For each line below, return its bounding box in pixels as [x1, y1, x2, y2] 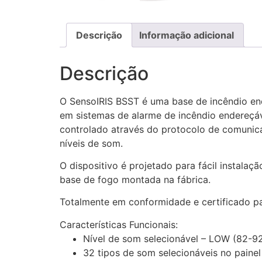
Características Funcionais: [60, 218, 178, 230]
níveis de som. [60, 137, 123, 149]
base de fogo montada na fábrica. [60, 173, 211, 185]
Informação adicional [139, 29, 234, 41]
